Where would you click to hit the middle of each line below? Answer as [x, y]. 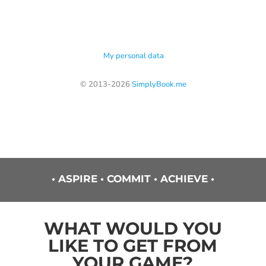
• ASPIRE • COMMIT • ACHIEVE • [133, 179]
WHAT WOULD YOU [133, 228]
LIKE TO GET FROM [133, 246]
